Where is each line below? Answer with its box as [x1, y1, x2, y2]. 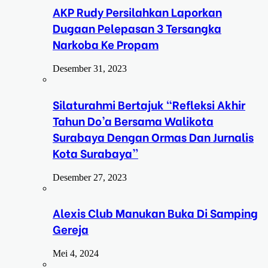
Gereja [53, 221, 89, 237]
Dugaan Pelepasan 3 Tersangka [53, 20, 221, 36]
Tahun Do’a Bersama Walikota [53, 112, 214, 129]
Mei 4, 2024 [53, 248, 99, 259]
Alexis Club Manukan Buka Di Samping [53, 205, 258, 221]
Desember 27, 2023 [53, 172, 127, 182]
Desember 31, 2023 [53, 63, 127, 74]
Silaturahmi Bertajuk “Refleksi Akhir [53, 96, 245, 112]
